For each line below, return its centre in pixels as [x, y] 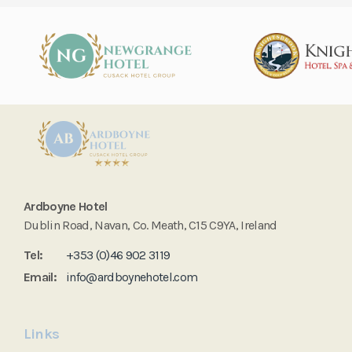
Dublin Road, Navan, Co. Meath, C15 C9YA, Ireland [150, 225]
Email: [40, 277]
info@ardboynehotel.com [132, 277]
